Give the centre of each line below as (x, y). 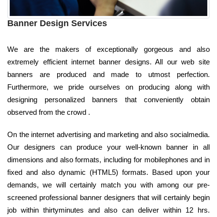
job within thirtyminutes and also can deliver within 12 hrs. (108, 210)
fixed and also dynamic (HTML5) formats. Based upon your (108, 172)
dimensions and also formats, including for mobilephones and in (108, 159)
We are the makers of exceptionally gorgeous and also (108, 49)
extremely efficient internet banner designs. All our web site (108, 62)
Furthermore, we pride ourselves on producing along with (108, 87)
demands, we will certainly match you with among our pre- (108, 185)
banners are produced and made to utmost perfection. (108, 74)
